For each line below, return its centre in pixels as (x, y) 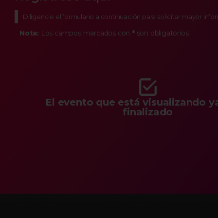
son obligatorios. (162, 33)
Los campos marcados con (85, 33)
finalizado (148, 112)
